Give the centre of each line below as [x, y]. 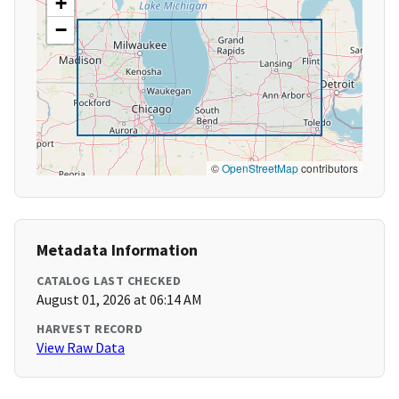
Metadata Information [117, 250]
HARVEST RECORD [90, 329]
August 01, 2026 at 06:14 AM [119, 300]
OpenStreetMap [260, 168]
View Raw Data [81, 348]
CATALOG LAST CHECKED [109, 281]
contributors [328, 168]
